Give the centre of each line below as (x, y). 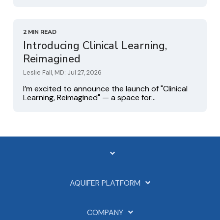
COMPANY (105, 213)
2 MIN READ (40, 32)
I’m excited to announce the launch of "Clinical (105, 89)
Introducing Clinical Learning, (95, 46)
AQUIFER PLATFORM (105, 183)
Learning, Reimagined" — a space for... (89, 98)
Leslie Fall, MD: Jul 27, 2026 (62, 73)
